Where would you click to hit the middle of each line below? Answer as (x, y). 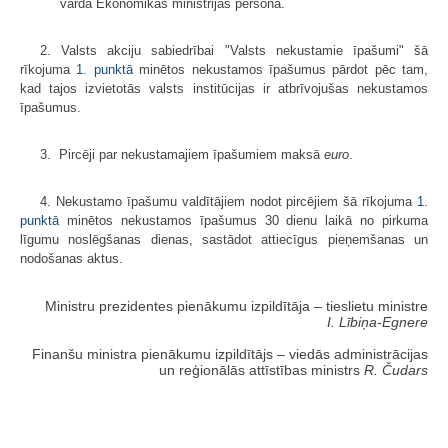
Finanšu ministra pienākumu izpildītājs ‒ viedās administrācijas (230, 353)
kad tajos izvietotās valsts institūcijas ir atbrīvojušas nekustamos (224, 88)
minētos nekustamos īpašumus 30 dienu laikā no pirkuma (243, 220)
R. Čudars (396, 369)
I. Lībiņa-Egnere (377, 321)
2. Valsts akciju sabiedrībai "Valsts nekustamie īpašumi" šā (234, 50)
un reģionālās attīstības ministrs (261, 369)
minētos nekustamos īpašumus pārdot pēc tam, (280, 69)
